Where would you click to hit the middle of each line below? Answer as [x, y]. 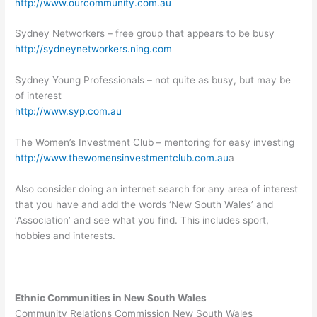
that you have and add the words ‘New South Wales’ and [144, 204]
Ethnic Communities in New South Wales [111, 298]
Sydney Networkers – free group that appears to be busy [145, 34]
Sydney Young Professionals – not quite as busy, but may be [153, 80]
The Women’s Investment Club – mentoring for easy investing [155, 143]
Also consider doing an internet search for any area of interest [157, 189]
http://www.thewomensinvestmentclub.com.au [122, 158]
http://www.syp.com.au [69, 111]
